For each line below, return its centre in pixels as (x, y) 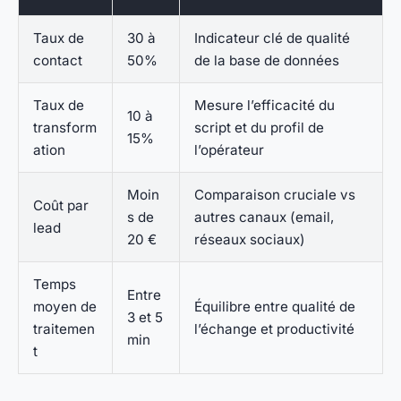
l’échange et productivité (274, 329)
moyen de (65, 307)
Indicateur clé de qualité (272, 38)
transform (65, 128)
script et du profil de (259, 128)
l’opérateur (229, 150)
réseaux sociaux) (250, 240)
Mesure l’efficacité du (264, 106)
